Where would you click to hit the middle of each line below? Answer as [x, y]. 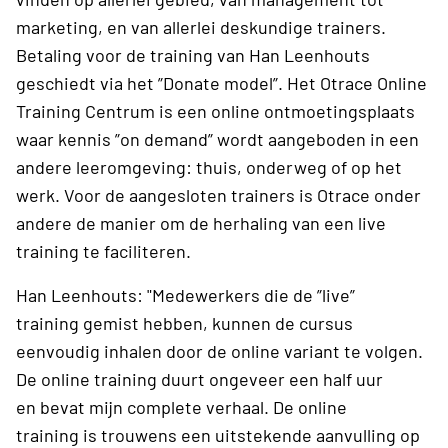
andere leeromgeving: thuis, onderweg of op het [209, 166]
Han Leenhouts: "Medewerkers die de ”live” [185, 294]
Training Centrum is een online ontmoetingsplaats [215, 110]
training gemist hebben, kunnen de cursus [184, 322]
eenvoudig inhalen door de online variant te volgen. [219, 350]
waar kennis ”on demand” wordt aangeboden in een [217, 138]
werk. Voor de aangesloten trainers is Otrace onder [218, 194]
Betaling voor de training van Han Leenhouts [193, 54]
